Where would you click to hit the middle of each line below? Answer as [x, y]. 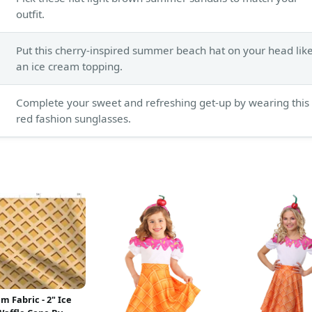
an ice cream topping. [69, 66]
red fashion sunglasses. [73, 118]
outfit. [30, 14]
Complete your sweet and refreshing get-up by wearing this [163, 102]
